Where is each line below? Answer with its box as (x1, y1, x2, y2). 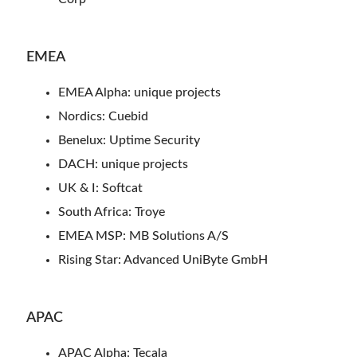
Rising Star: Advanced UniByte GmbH (58, 253, 268, 266)
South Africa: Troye (58, 205, 165, 218)
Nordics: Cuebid (58, 109, 148, 123)
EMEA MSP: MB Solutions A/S (58, 229, 229, 242)
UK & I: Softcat (58, 181, 143, 194)
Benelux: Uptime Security (58, 133, 200, 147)
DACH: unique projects (58, 157, 188, 171)
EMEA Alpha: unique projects (58, 85, 221, 99)
